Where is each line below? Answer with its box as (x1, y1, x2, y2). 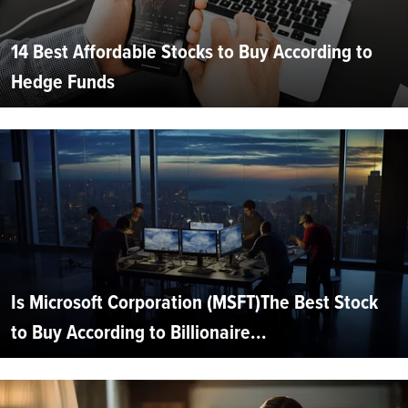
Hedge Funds (11, 66, 115, 97)
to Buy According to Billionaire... (11, 317, 267, 348)
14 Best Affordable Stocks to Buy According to (11, 36, 372, 67)
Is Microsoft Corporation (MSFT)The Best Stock (11, 287, 378, 318)
